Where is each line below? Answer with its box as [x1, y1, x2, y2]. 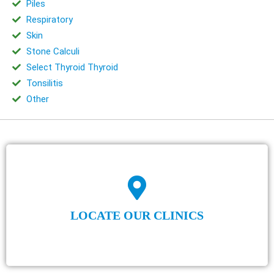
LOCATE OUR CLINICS [70, 208, 204, 222]
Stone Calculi [26, 45, 80, 57]
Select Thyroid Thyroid [26, 61, 118, 73]
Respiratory [26, 13, 73, 25]
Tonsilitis [26, 77, 63, 89]
